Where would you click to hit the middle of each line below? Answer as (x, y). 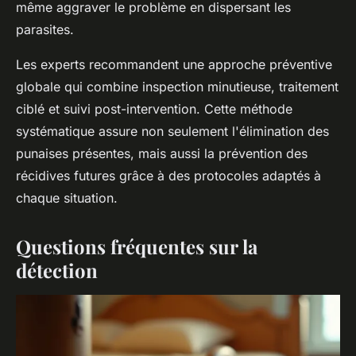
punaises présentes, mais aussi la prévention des (162, 154)
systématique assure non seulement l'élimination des (172, 132)
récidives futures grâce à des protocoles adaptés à (168, 176)
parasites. (45, 30)
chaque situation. (67, 198)
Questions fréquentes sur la (137, 247)
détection (57, 271)
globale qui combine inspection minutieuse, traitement (177, 87)
